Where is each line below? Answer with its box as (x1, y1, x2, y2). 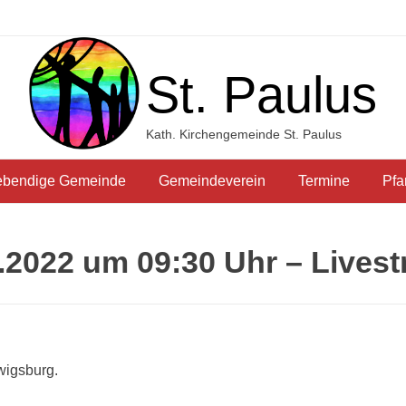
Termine (297, 173, 350, 189)
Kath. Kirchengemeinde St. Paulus (146, 127, 342, 142)
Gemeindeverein (158, 173, 266, 189)
